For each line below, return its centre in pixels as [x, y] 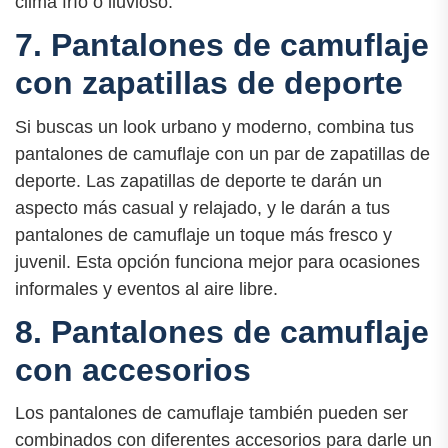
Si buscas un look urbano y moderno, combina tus [214, 126]
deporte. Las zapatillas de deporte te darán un [198, 180]
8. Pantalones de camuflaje [222, 331]
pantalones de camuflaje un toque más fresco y [203, 234]
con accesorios [133, 369]
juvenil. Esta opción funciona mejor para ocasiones [217, 261]
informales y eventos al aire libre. [146, 288]
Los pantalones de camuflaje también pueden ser [211, 412]
